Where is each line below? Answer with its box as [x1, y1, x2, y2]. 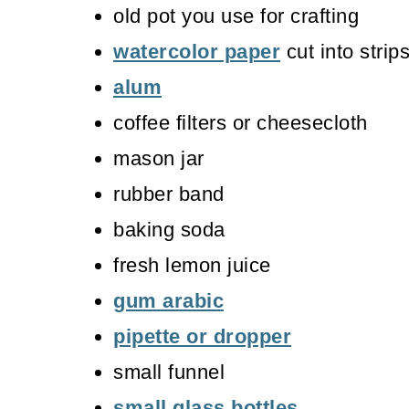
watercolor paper [113, 40, 280, 64]
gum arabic [113, 289, 224, 313]
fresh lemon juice [113, 254, 271, 278]
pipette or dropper [113, 325, 291, 349]
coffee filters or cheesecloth [113, 111, 368, 135]
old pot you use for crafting [113, 5, 359, 28]
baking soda [113, 218, 225, 242]
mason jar [113, 147, 204, 171]
